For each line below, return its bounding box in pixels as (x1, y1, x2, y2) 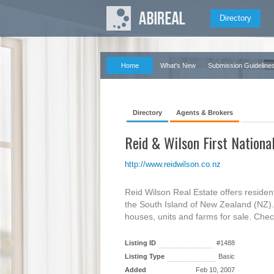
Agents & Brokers (176, 109, 233, 116)
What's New (160, 62, 196, 69)
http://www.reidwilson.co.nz (125, 160, 221, 169)
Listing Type (125, 253, 165, 260)
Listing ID (125, 239, 156, 246)
